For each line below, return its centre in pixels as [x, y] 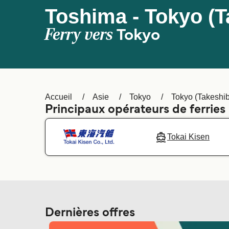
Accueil [59, 97]
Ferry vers [81, 35]
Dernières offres [90, 213]
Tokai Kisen [189, 137]
